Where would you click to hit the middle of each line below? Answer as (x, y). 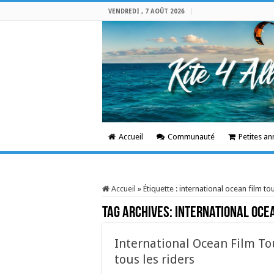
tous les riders (154, 259)
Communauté (191, 137)
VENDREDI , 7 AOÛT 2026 (146, 11)
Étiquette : (161, 189)
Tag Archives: (139, 213)
